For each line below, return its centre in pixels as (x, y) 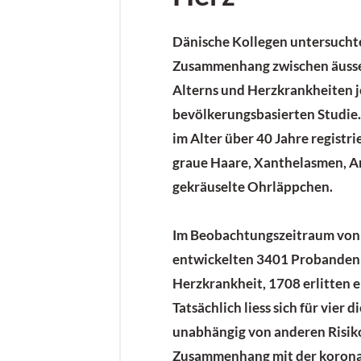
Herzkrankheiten (300, 90)
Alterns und (210, 90)
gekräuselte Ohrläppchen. (253, 187)
